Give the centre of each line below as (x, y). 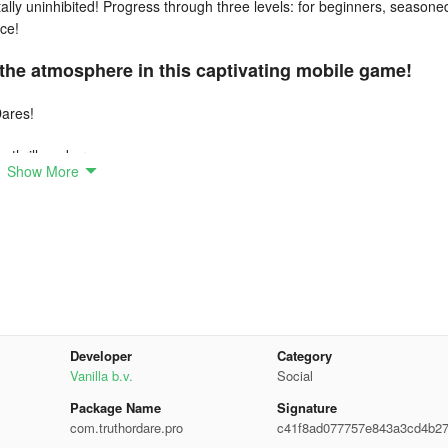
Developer (100, 355)
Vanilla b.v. (101, 375)
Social (295, 375)
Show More (43, 171)
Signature (307, 407)
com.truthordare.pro (126, 427)
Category (305, 355)
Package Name (115, 407)
